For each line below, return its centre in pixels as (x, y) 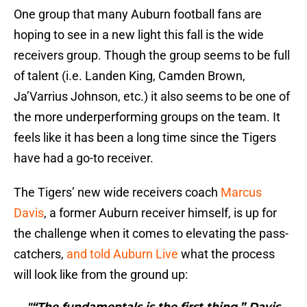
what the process (226, 254)
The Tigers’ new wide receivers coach (117, 193)
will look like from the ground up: (101, 275)
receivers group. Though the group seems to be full (152, 56)
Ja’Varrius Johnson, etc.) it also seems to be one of (152, 97)
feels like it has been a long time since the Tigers (145, 138)
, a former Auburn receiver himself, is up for (160, 213)
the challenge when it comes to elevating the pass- (151, 234)
